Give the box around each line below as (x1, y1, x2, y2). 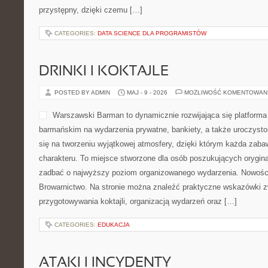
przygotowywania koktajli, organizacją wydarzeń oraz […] (39, 197, 237, 206)
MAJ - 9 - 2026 (127, 89, 167, 96)
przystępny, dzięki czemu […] (39, 5, 142, 14)
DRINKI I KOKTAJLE (39, 65, 169, 78)
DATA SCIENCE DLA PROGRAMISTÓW (98, 30, 206, 36)
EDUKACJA (98, 221, 130, 228)
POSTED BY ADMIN (54, 89, 112, 96)
